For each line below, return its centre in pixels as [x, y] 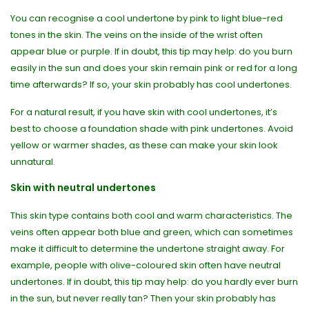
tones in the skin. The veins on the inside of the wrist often [137, 35]
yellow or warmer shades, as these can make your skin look [144, 145]
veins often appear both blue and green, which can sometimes [152, 232]
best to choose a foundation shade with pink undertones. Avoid [152, 129]
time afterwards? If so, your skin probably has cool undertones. [151, 84]
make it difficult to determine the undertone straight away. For [148, 249]
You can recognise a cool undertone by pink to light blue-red [147, 18]
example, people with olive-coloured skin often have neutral [146, 265]
